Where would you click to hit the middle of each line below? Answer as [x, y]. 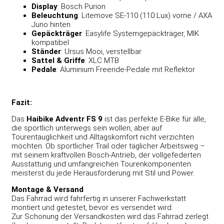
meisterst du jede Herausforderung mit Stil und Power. [103, 173]
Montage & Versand [47, 189]
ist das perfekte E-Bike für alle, [154, 119]
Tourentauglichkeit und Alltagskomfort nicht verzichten [103, 137]
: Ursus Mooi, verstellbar [101, 51]
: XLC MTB [102, 60]
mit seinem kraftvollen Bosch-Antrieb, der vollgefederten [106, 155]
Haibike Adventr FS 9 [64, 119]
